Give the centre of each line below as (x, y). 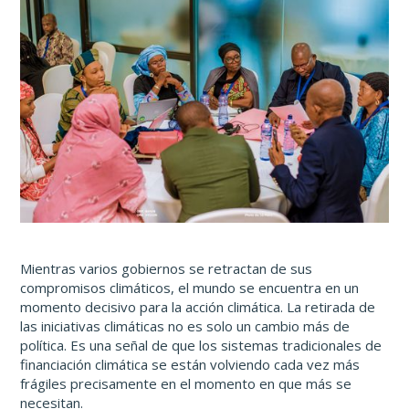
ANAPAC (49, 237)
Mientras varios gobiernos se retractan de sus (167, 268)
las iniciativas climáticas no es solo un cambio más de (185, 325)
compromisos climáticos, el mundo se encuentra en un (190, 287)
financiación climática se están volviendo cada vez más (190, 364)
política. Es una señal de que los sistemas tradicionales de (201, 345)
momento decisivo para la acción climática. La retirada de (198, 306)
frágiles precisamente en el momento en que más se (186, 383)
